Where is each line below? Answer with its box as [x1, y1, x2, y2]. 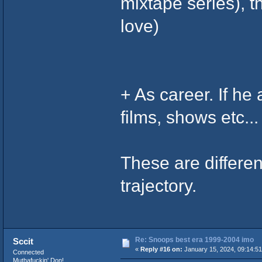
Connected [12, 249, 44, 256]
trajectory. [120, 175, 196, 196]
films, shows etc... [120, 107, 258, 127]
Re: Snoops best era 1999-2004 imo [135, 236, 254, 244]
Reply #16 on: [140, 246, 182, 253]
